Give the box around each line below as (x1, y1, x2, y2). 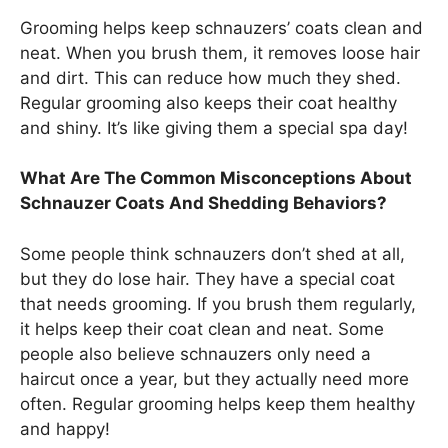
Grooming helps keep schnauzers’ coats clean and (20, 17, 423, 38)
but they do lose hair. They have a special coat (20, 268, 395, 289)
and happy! (20, 418, 110, 439)
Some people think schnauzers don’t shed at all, (20, 243, 405, 264)
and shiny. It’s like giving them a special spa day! (20, 117, 408, 138)
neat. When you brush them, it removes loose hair (20, 42, 420, 63)
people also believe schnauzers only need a (20, 343, 371, 364)
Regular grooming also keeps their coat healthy (20, 92, 397, 113)
